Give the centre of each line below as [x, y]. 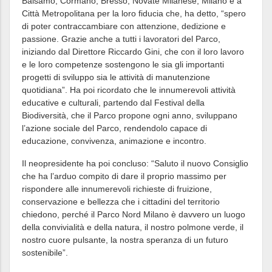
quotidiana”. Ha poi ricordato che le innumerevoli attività [129, 90]
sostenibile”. [45, 253]
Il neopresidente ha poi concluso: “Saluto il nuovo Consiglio [135, 163]
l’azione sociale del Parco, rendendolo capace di [114, 128]
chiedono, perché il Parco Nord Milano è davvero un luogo [134, 214]
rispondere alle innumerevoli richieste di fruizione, [117, 189]
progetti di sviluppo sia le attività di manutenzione [116, 77]
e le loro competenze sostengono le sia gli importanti [123, 64]
